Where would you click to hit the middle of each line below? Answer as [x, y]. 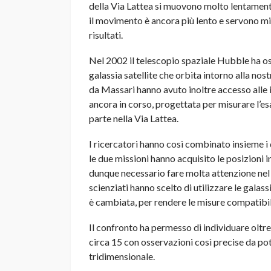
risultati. [106, 34]
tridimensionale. [122, 256]
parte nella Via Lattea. [134, 118]
